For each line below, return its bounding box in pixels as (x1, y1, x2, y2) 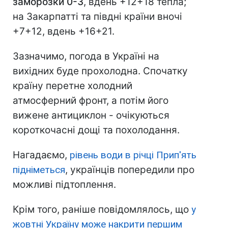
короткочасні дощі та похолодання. (13, 124, 180, 136)
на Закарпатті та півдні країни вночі (13, 11, 182, 23)
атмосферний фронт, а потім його (13, 95, 168, 107)
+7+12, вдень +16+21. (13, 25, 115, 38)
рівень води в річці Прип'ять (70, 149, 196, 161)
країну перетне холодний (13, 80, 132, 92)
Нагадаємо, (13, 149, 70, 161)
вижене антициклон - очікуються (13, 109, 169, 122)
